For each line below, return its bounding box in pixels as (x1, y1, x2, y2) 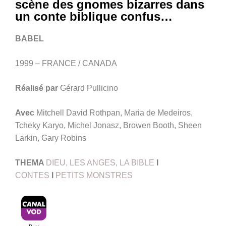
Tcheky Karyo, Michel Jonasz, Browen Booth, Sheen (15, 121, 202, 130)
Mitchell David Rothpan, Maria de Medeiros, (36, 108, 193, 118)
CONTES (15, 171, 49, 180)
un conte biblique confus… (15, 10, 173, 24)
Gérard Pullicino (60, 84, 118, 93)
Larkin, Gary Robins (15, 134, 86, 143)
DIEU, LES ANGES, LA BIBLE (46, 158, 154, 167)
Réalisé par (15, 84, 60, 93)
